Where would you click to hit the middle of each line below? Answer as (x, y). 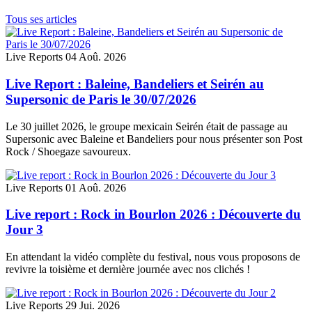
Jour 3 (24, 230)
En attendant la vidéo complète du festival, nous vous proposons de (153, 257)
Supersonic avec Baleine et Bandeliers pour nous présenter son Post (154, 139)
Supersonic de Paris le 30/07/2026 (101, 99)
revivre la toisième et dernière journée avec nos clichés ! (128, 270)
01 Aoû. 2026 (96, 187)
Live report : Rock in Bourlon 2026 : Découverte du (153, 214)
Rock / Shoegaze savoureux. (68, 151)
